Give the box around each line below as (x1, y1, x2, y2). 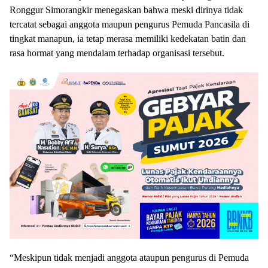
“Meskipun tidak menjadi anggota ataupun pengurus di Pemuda (10, 252, 249, 263)
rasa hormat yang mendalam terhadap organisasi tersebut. (10, 48, 224, 59)
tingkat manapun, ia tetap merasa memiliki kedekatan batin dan (10, 33, 246, 44)
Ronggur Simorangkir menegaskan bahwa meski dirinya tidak (10, 5, 243, 16)
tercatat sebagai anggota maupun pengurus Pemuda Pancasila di (10, 19, 249, 30)
